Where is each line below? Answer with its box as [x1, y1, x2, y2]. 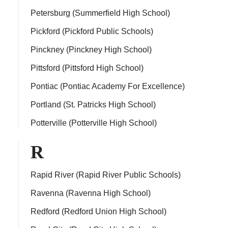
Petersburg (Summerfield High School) [31, 9, 170, 17]
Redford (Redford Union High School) [31, 207, 166, 216]
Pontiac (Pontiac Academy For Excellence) [31, 82, 185, 91]
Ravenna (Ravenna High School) [31, 189, 151, 197]
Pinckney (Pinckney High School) [31, 45, 152, 54]
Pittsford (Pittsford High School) [31, 64, 144, 72]
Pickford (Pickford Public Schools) [31, 27, 153, 36]
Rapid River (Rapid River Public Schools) [31, 170, 181, 179]
